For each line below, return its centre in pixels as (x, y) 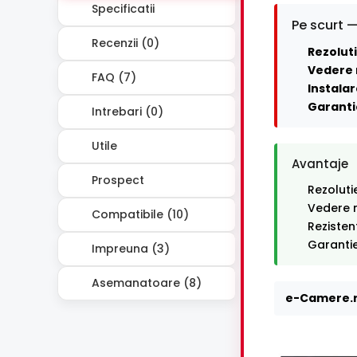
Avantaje (320, 164)
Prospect (116, 180)
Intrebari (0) (126, 111)
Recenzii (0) (124, 43)
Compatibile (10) (139, 214)
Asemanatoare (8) (145, 282)
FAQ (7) (112, 77)
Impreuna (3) (129, 248)
